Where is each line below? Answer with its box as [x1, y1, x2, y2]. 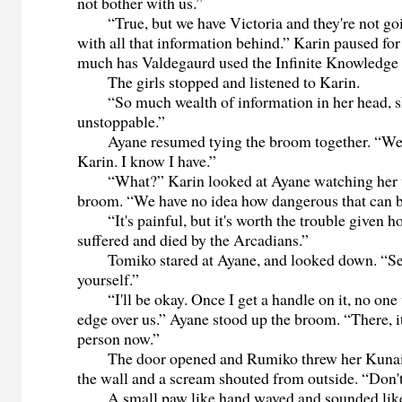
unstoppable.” [77, 110, 166, 133]
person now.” [77, 328, 161, 350]
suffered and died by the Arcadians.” [77, 229, 310, 251]
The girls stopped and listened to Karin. [77, 71, 361, 93]
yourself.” [77, 268, 140, 291]
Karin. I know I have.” [77, 150, 217, 172]
